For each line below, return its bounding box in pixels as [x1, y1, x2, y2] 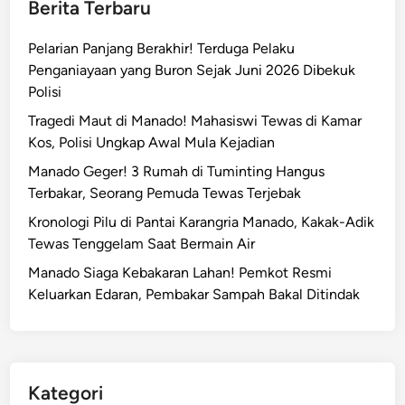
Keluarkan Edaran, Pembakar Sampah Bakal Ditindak [28, 286, 361, 303]
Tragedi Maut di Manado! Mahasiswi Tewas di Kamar [28, 112, 363, 129]
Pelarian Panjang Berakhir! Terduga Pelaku [28, 40, 296, 57]
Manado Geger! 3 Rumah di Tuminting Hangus [28, 163, 325, 180]
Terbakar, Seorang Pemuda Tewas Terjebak [28, 184, 302, 202]
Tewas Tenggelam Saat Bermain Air [28, 235, 256, 252]
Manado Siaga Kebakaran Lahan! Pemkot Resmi [28, 264, 333, 281]
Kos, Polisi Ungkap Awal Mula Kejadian [28, 134, 276, 151]
